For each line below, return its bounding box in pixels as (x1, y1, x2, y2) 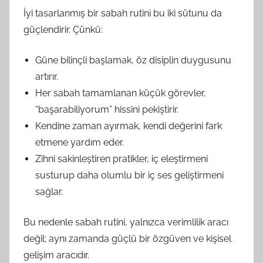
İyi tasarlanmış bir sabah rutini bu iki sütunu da (23, 8, 222, 19)
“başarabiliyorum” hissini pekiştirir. (35, 104, 178, 115)
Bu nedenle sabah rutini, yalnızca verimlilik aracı (23, 217, 228, 228)
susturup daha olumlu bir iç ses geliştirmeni (35, 170, 224, 181)
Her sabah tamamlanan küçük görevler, (35, 87, 206, 99)
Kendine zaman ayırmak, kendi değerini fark (35, 120, 222, 131)
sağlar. (35, 186, 63, 197)
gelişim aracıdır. (23, 249, 89, 261)
